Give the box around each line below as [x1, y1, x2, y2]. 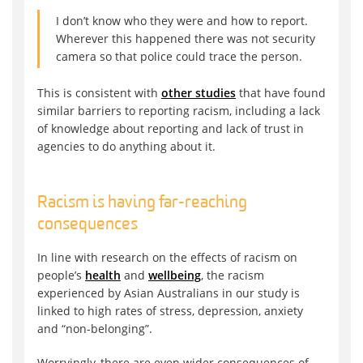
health [85, 267, 121, 284]
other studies [161, 85, 236, 101]
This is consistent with [37, 85, 161, 101]
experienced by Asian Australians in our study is [37, 285, 300, 301]
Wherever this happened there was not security [56, 31, 315, 47]
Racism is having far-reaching [37, 194, 247, 212]
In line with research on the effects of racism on [37, 250, 297, 266]
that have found [236, 85, 326, 101]
